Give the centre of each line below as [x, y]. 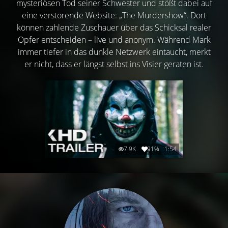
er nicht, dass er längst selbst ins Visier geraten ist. [114, 64]
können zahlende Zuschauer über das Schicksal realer [114, 27]
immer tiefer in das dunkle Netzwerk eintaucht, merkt [114, 52]
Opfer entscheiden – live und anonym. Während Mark [114, 39]
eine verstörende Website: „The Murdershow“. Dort [114, 15]
